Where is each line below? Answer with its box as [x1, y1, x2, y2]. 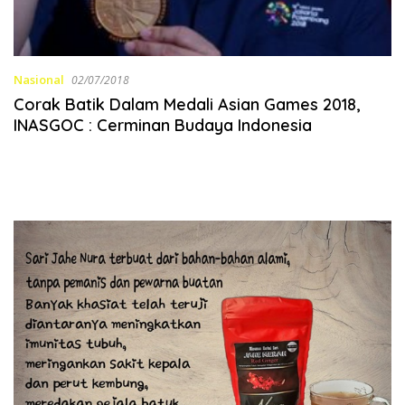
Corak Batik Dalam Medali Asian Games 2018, [14, 93, 360, 115]
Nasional [14, 71, 64, 88]
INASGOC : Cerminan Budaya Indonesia [14, 114, 312, 136]
